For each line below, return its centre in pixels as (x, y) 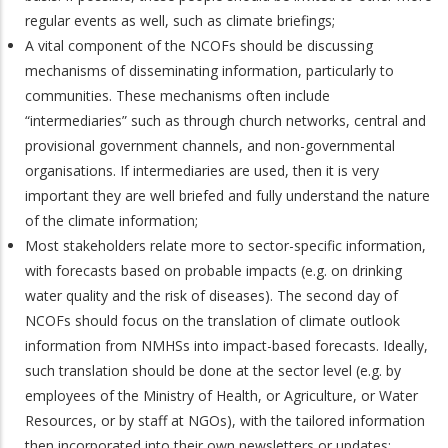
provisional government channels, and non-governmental (210, 145)
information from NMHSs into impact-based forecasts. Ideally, (226, 345)
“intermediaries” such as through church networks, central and (225, 120)
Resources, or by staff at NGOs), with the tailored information (225, 420)
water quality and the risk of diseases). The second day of (211, 295)
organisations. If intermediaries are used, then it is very (202, 170)
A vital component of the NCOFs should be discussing (199, 45)
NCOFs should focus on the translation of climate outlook (212, 320)
